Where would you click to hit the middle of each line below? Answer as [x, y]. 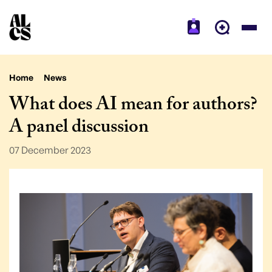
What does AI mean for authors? [133, 106]
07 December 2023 [50, 150]
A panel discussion [79, 129]
